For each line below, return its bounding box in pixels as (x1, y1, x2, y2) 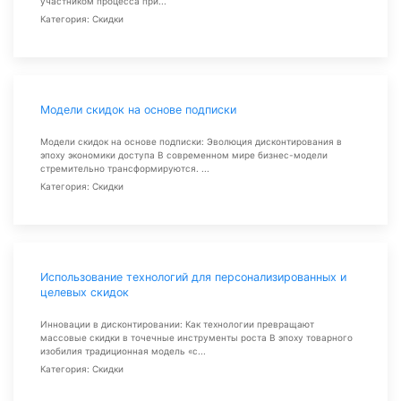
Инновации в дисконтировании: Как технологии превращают (40, 319, 314, 329)
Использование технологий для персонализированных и (40, 270, 346, 284)
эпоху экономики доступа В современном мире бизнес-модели (40, 149, 328, 160)
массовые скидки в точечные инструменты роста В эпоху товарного (40, 332, 353, 343)
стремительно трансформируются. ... (40, 163, 209, 174)
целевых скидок (40, 286, 129, 299)
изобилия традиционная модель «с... (40, 346, 206, 356)
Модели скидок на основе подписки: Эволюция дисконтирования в (40, 136, 342, 147)
